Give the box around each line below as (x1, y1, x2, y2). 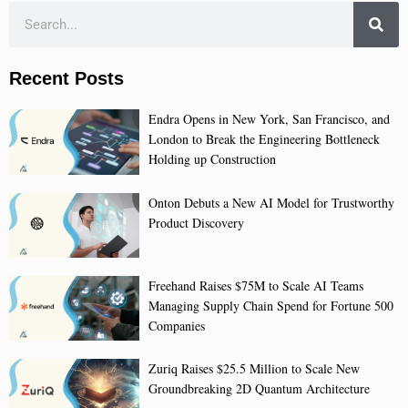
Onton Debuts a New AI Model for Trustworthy (148, 193, 394, 211)
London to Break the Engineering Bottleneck (148, 130, 380, 148)
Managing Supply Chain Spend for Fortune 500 (148, 296, 393, 314)
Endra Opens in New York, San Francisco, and (148, 110, 390, 128)
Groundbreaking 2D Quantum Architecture (148, 380, 370, 398)
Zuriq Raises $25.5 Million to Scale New (148, 360, 360, 378)
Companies (148, 316, 205, 334)
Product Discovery (148, 213, 244, 231)
